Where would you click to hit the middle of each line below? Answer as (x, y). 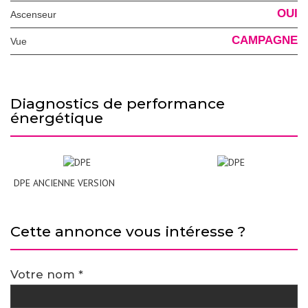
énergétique (57, 118)
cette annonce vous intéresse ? (133, 231)
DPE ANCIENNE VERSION (64, 183)
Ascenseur (36, 14)
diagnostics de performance (16, 103)
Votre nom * (47, 274)
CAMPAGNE (265, 40)
